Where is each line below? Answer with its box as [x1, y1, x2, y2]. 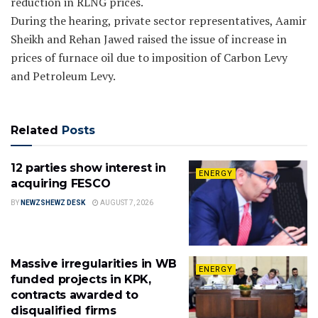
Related [11, 124, 58, 138]
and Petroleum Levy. [11, 68, 116, 84]
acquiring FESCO [11, 177, 111, 191]
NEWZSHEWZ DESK [21, 199, 85, 207]
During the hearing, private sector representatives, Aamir [11, 13, 307, 29]
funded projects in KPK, [11, 272, 151, 286]
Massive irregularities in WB [11, 256, 177, 270]
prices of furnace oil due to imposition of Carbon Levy [11, 50, 287, 66]
